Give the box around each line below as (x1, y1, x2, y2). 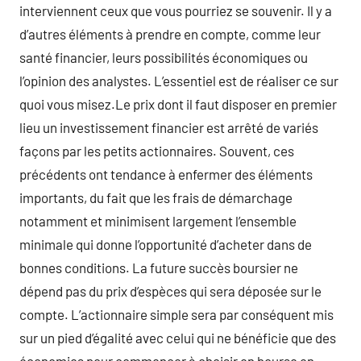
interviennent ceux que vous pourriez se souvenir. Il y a (19, 2, 332, 19)
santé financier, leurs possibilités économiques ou (19, 49, 308, 65)
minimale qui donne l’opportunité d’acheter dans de (19, 236, 312, 252)
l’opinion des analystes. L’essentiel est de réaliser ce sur (19, 73, 338, 89)
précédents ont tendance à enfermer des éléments (19, 166, 313, 182)
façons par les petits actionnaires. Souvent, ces (19, 143, 294, 159)
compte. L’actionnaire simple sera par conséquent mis (19, 306, 334, 322)
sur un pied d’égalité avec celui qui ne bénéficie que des (19, 330, 336, 346)
